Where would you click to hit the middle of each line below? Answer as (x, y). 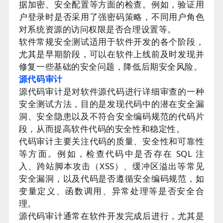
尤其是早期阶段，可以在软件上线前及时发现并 (111, 54)
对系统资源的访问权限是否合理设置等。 (97, 29)
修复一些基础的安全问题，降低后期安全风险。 (111, 66)
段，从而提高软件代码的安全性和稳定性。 (102, 129)
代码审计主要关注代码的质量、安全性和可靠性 (111, 141)
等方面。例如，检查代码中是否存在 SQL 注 (111, 154)
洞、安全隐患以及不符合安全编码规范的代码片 (111, 116)
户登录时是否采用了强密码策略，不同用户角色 (111, 17)
